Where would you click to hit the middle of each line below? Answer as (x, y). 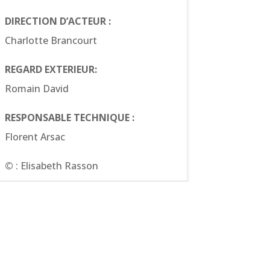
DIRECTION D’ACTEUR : (58, 21)
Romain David (36, 88)
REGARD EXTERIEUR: (51, 69)
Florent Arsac (35, 137)
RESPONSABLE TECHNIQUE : (69, 117)
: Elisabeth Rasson (55, 165)
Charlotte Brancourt (51, 40)
